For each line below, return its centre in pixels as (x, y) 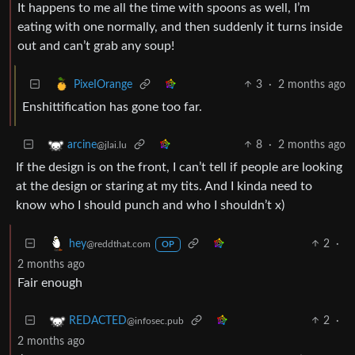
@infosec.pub (155, 321)
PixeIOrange (103, 84)
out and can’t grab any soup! (96, 46)
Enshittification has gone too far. (112, 107)
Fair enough (50, 282)
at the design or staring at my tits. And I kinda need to (164, 186)
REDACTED (98, 321)
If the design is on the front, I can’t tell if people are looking (179, 167)
